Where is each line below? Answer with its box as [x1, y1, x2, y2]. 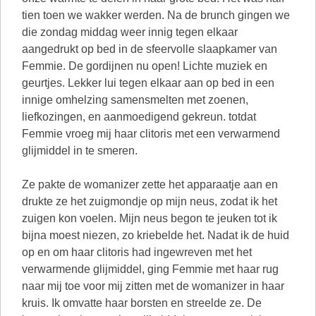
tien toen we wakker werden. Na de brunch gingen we [22, 9, 290, 21]
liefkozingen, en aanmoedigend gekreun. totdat [22, 111, 256, 123]
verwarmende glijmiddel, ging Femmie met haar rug [22, 263, 279, 275]
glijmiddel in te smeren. [22, 145, 138, 157]
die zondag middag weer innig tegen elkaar [22, 26, 238, 38]
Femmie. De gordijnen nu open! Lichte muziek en [22, 60, 267, 72]
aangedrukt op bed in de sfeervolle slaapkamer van [22, 43, 277, 55]
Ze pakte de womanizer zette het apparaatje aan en [22, 178, 278, 190]
